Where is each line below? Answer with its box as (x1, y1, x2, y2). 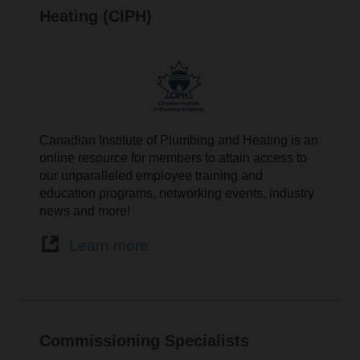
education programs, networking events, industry (39, 186, 315, 201)
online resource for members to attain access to (39, 151, 308, 166)
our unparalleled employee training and (39, 169, 264, 183)
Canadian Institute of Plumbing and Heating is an (39, 133, 319, 148)
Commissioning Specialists (39, 331, 250, 350)
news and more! (39, 204, 131, 219)
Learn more (68, 236, 149, 254)
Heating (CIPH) (39, 6, 153, 25)
